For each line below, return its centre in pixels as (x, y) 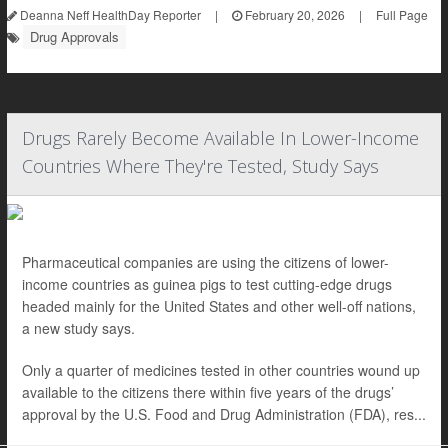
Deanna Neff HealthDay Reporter (109, 14)
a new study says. (78, 328)
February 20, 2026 (293, 14)
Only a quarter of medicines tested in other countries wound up (221, 370)
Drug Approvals (74, 36)
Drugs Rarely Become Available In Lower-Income (220, 138)
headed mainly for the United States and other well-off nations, (219, 306)
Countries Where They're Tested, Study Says (200, 166)
